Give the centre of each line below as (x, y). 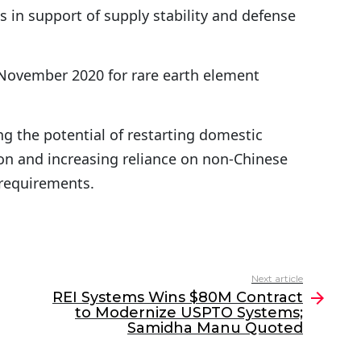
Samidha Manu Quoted (215, 328)
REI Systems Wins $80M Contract (178, 298)
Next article (277, 279)
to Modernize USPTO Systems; (189, 313)
